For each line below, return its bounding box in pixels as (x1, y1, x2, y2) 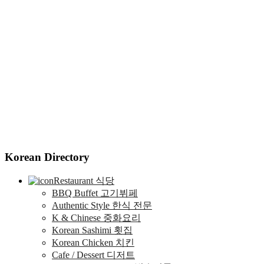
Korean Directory (5, 151, 90, 164)
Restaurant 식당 (54, 176, 114, 186)
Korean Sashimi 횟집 (52, 225, 133, 236)
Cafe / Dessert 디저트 (52, 250, 135, 260)
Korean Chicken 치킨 (52, 237, 134, 248)
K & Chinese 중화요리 (52, 213, 141, 223)
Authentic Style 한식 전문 (52, 200, 152, 211)
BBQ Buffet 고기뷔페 (52, 188, 138, 199)
